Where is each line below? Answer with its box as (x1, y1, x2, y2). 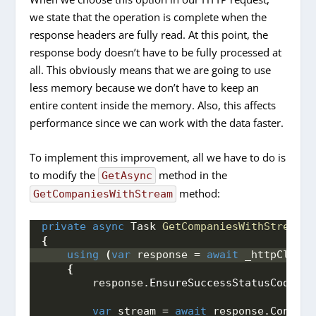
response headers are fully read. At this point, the (30, 28, 269, 42)
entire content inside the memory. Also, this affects (30, 98, 276, 113)
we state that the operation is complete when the (30, 10, 267, 25)
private (42, 220, 87, 233)
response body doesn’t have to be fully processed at (30, 45, 282, 60)
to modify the (30, 168, 99, 183)
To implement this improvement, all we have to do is (30, 150, 286, 165)
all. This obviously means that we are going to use (30, 63, 272, 78)
